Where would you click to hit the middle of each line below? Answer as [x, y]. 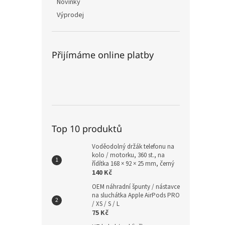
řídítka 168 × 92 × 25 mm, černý [133, 164]
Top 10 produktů [87, 129]
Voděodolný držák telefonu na [133, 147]
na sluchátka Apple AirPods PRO [136, 195]
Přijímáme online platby [103, 55]
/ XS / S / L [106, 204]
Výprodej [70, 15]
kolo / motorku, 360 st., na [128, 155]
